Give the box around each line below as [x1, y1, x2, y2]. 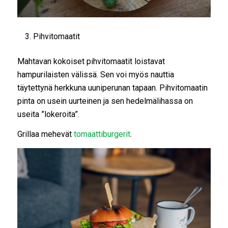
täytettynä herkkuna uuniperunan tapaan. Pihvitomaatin [17, 82, 208, 93]
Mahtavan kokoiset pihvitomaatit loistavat [17, 56, 165, 66]
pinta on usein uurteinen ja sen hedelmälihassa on [17, 96, 193, 106]
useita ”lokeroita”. [17, 109, 79, 119]
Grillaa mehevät [17, 129, 74, 139]
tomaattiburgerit [73, 129, 130, 139]
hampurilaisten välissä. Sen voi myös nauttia [17, 69, 174, 79]
